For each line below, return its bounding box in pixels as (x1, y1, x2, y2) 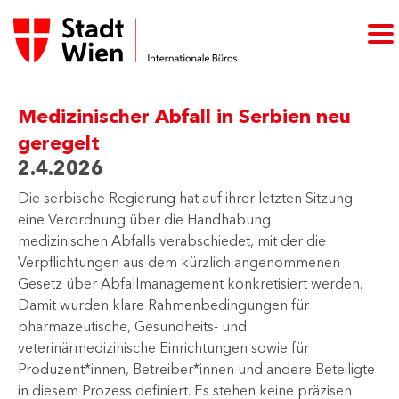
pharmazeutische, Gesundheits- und (18, 317, 247, 335)
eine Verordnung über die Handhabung (18, 210, 271, 228)
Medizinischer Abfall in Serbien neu (18, 104, 351, 128)
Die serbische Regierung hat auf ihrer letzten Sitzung (18, 189, 353, 207)
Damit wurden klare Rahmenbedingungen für (18, 296, 309, 313)
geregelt (18, 131, 100, 155)
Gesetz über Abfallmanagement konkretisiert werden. (18, 274, 362, 292)
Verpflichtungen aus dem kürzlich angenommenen (18, 253, 340, 271)
